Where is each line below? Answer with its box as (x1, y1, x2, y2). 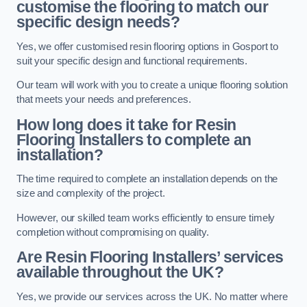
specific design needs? (16, 13, 180, 32)
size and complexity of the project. (16, 188, 165, 199)
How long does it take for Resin (16, 115, 236, 134)
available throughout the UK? (16, 263, 223, 282)
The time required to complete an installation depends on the (16, 173, 278, 185)
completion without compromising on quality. (16, 226, 209, 238)
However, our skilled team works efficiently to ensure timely (16, 212, 275, 223)
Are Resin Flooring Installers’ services (16, 248, 284, 267)
